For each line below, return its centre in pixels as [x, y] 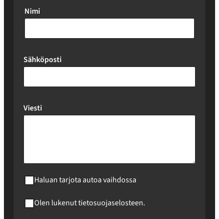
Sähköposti [43, 60]
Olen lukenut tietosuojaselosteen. [90, 203]
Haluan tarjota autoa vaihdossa [85, 180]
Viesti [33, 108]
